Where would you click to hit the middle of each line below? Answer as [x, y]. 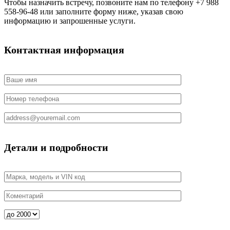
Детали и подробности [56, 148]
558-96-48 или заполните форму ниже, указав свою [94, 11]
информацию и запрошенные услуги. [70, 21]
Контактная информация [64, 50]
